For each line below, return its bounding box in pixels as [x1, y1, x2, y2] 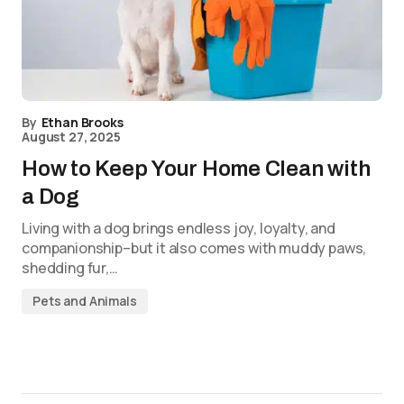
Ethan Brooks [41, 114, 124, 131]
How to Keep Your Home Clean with [22, 157, 371, 180]
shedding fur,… [22, 258, 118, 278]
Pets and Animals [32, 292, 137, 309]
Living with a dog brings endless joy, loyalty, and [22, 218, 335, 238]
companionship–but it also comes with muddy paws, [22, 238, 367, 258]
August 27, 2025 [22, 128, 121, 145]
